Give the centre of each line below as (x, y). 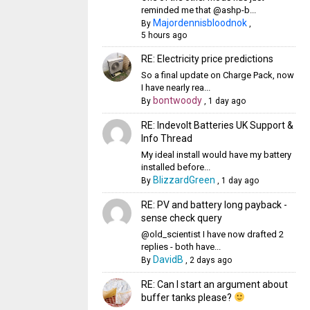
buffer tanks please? (187, 298)
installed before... (175, 167)
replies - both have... (181, 247)
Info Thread (166, 138)
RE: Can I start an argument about (214, 284)
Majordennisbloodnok (200, 23)
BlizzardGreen (184, 180)
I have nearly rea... (175, 88)
